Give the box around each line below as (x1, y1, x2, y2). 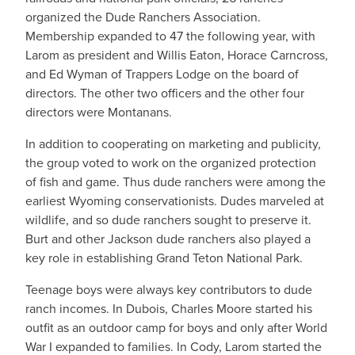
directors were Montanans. (25, 103, 172, 121)
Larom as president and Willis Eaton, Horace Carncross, (25, 46, 328, 64)
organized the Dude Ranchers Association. (25, 8, 261, 26)
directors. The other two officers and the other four (25, 84, 304, 102)
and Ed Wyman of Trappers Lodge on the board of (25, 65, 299, 83)
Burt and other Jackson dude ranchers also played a (25, 230, 311, 248)
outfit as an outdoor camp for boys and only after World (25, 319, 327, 337)
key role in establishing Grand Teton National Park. (25, 249, 303, 267)
